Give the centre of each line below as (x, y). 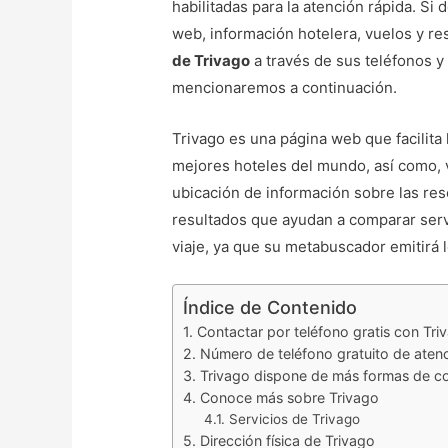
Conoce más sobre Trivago (290, 398)
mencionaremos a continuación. (291, 88)
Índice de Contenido (270, 308)
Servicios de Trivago (295, 419)
